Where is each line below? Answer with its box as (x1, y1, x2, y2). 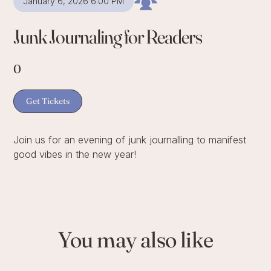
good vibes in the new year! (13, 148, 137, 160)
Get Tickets (26, 95, 70, 106)
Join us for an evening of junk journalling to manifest (13, 133, 247, 146)
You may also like (57, 226, 214, 253)
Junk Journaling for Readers (13, 24, 202, 48)
